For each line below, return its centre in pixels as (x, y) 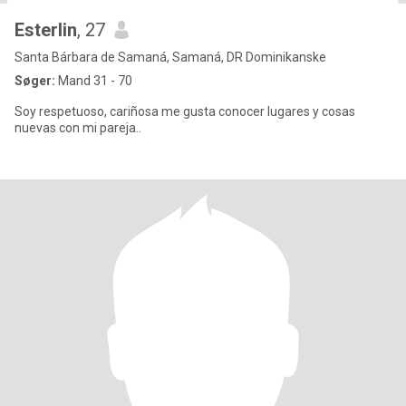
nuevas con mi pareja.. (78, 128)
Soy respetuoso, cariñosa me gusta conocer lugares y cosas (185, 111)
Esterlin (46, 30)
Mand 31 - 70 (94, 81)
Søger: (35, 81)
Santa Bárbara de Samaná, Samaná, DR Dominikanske (170, 57)
